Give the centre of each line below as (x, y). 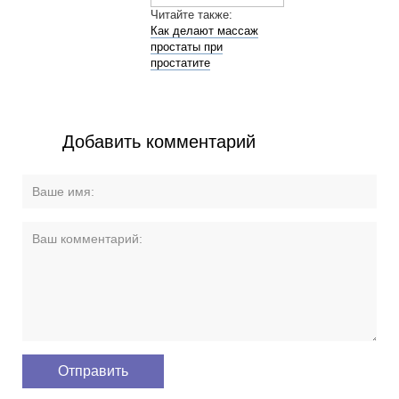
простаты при (186, 47)
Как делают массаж (204, 31)
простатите (180, 63)
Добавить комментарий (159, 142)
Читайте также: (191, 15)
